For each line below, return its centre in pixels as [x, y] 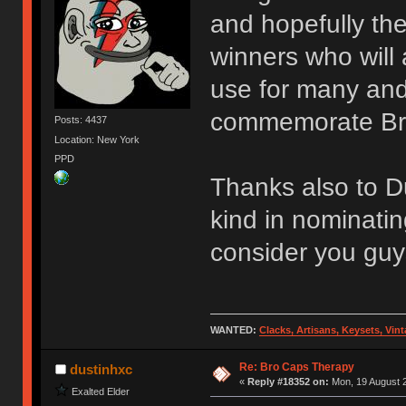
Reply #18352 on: [288, 382]
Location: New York [97, 139]
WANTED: [234, 330]
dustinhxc [101, 370]
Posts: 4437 [81, 120]
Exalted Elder [101, 391]
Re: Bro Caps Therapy [296, 367]
